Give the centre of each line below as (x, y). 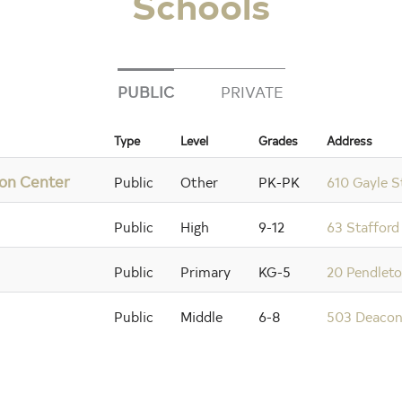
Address (350, 140)
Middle (202, 315)
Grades (279, 140)
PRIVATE (252, 91)
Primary (206, 271)
